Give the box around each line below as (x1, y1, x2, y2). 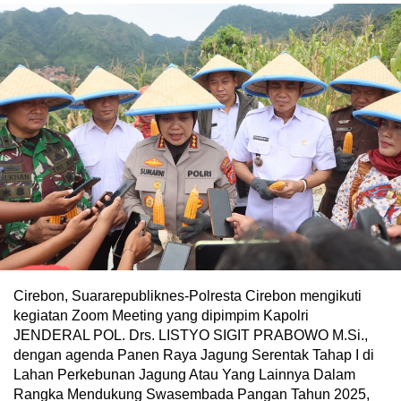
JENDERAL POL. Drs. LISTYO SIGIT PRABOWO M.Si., (13, 328, 368, 344)
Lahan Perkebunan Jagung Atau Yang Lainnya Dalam (13, 367, 355, 383)
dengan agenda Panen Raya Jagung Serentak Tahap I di (13, 347, 374, 363)
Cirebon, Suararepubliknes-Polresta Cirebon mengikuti (13, 288, 362, 304)
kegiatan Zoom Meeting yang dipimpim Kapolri (13, 308, 309, 324)
